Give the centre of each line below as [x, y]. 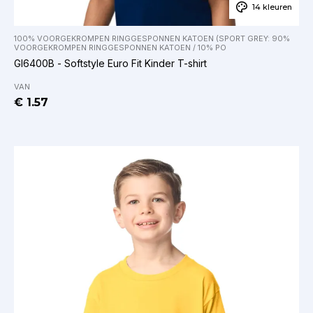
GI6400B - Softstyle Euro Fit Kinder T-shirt [110, 63]
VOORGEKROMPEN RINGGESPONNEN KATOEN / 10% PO [120, 47]
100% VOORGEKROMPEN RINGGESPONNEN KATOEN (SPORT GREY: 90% [152, 38]
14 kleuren [272, 7]
